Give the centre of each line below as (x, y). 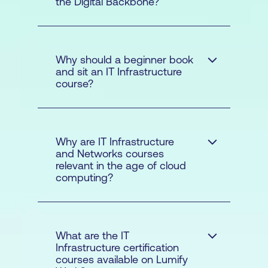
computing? (84, 177)
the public (79, 204)
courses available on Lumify (122, 259)
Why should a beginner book (124, 59)
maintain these (159, 173)
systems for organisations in (123, 188)
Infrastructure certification (117, 247)
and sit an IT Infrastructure (119, 71)
